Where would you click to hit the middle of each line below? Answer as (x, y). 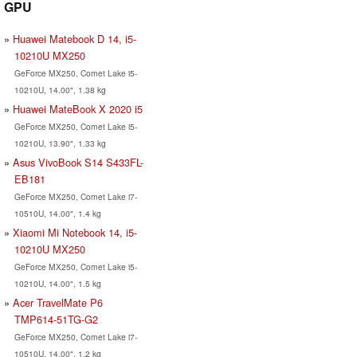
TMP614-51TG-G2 (56, 319)
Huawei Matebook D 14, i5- (75, 38)
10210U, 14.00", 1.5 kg (57, 283)
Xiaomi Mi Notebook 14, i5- (75, 232)
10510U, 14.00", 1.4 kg (57, 213)
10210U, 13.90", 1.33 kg (60, 143)
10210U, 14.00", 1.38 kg (60, 89)
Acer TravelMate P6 (58, 302)
